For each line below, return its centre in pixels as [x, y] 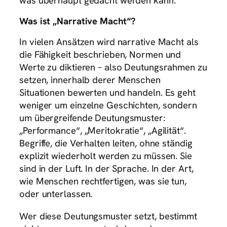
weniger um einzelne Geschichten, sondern [108, 105]
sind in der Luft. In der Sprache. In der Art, [106, 169]
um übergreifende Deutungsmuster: [92, 118]
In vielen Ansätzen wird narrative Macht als [109, 42]
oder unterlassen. [56, 194]
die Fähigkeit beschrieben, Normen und [100, 55]
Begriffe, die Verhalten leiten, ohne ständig [106, 143]
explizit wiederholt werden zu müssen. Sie [106, 156]
